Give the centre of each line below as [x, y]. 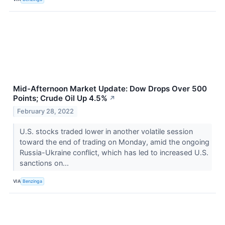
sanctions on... [45, 163]
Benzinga [33, 181]
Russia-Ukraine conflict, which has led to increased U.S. [114, 153]
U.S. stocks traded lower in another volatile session [106, 132]
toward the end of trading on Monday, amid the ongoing [114, 142]
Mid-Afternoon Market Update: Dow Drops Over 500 [110, 89]
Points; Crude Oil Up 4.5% [60, 98]
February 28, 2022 [46, 111]
